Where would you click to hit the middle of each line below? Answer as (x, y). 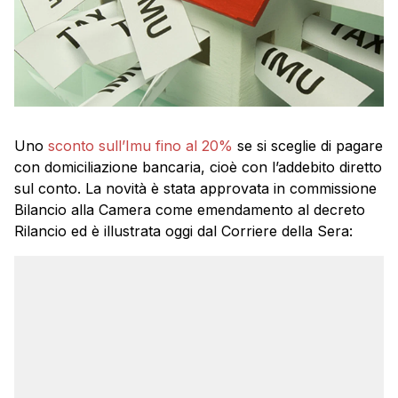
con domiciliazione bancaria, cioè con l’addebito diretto (198, 167)
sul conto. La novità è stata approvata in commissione (195, 188)
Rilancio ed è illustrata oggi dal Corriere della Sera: (183, 231)
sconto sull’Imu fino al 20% (140, 145)
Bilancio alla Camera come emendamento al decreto (190, 209)
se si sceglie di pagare (308, 145)
